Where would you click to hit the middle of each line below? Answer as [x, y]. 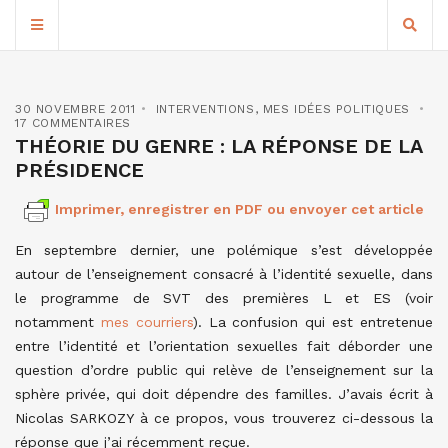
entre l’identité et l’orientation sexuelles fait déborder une [224, 346]
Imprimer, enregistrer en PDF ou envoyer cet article [239, 209]
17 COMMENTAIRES [73, 123]
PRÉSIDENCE [79, 170]
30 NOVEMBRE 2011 [75, 109]
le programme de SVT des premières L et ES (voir [224, 298]
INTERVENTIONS [205, 109]
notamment [58, 322]
